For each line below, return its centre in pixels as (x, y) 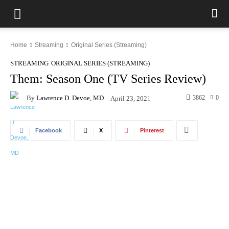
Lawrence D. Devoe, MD (70, 98)
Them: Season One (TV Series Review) (108, 79)
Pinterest (152, 130)
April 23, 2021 (131, 98)
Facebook (49, 130)
